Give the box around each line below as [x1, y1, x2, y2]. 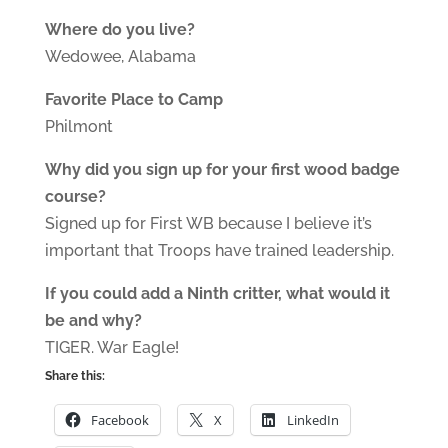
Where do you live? [44, 19, 195, 39]
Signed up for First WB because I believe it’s [44, 213, 372, 233]
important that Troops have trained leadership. [44, 240, 394, 260]
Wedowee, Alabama [44, 46, 196, 66]
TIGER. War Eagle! [44, 337, 179, 357]
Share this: [44, 368, 105, 383]
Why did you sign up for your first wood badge [44, 159, 400, 179]
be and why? [44, 310, 142, 330]
